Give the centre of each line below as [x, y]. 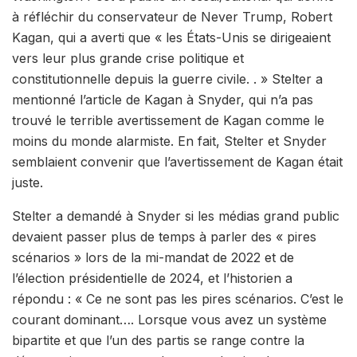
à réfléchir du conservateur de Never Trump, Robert [172, 16]
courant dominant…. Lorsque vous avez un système [169, 319]
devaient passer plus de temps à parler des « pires [164, 236]
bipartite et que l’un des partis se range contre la [158, 340]
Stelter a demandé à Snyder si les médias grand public [176, 216]
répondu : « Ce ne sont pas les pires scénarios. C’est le [178, 298]
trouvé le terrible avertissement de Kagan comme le [168, 120]
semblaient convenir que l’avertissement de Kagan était [177, 161]
